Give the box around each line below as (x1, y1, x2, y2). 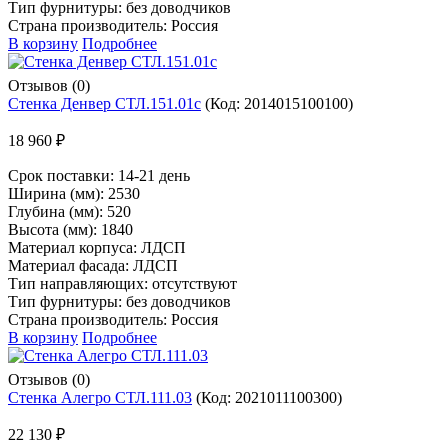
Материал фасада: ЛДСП (8, 256, 178, 274)
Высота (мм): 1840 (8, 220, 133, 238)
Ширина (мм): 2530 (8, 184, 140, 202)
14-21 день (118, 166, 190, 184)
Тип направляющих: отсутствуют (8, 274, 237, 292)
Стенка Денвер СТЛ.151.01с (8, 94, 201, 112)
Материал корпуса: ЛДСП (8, 238, 186, 256)
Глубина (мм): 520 (8, 202, 131, 220)
